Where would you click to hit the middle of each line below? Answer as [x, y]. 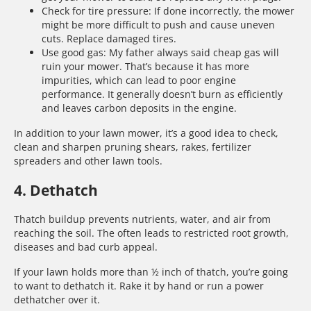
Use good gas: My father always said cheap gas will [160, 52]
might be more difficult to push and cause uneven [158, 24]
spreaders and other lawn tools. [88, 160]
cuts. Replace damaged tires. [109, 38]
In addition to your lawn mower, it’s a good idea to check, [146, 133]
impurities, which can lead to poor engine [139, 80]
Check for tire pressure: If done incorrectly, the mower [168, 10]
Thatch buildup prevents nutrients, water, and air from [142, 219]
